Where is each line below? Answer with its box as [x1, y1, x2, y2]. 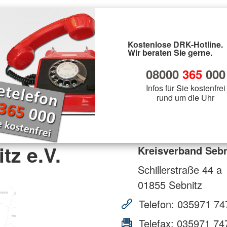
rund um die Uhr [157, 91, 214, 103]
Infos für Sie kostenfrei [145, 82, 225, 94]
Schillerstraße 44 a [138, 162, 222, 177]
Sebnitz [166, 177, 202, 192]
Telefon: [136, 196, 177, 211]
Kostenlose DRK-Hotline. [128, 38, 223, 50]
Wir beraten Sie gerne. [128, 46, 212, 58]
